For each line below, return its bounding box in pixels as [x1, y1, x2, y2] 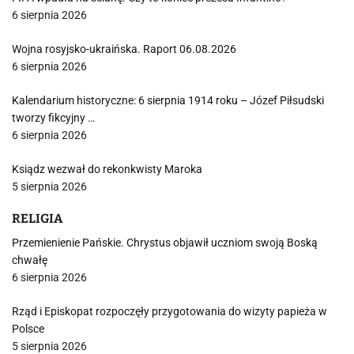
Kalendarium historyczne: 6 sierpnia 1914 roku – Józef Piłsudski [12, 94, 324, 107]
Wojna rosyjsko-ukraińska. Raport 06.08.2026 [12, 43, 236, 55]
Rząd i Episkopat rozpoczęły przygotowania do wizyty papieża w [12, 305, 327, 318]
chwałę [12, 254, 47, 266]
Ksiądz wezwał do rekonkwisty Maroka [12, 163, 202, 175]
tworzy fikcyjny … [12, 111, 95, 124]
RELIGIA [12, 211, 62, 226]
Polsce [12, 322, 44, 335]
